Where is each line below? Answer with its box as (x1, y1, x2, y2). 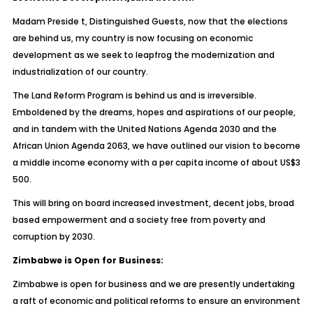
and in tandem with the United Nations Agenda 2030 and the (12, 123, 277, 135)
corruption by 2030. (12, 231, 95, 242)
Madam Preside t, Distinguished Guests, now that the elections (12, 15, 288, 27)
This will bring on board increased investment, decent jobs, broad (12, 197, 294, 209)
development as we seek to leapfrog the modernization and (12, 49, 275, 61)
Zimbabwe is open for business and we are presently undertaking (12, 278, 295, 290)
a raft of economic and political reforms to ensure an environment (12, 295, 300, 307)
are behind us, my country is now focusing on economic (12, 32, 253, 44)
